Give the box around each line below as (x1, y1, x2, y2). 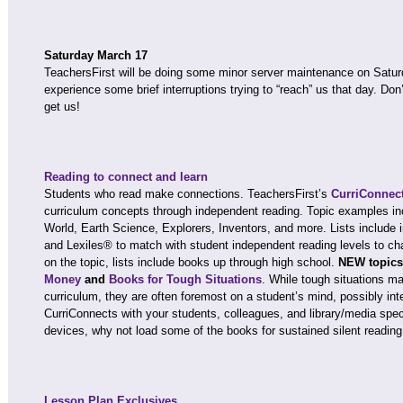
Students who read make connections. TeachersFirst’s (44, 187, 331, 201)
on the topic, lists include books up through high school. (44, 255, 338, 269)
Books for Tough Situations (109, 273, 262, 286)
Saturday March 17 (44, 49, 148, 62)
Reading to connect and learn (44, 170, 208, 184)
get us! (44, 100, 80, 113)
